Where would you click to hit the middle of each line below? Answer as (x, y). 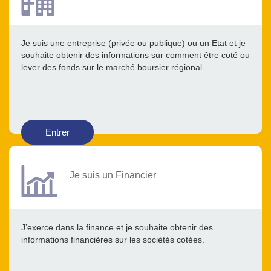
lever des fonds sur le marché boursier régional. (113, 67)
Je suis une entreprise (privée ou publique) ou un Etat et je (133, 43)
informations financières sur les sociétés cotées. (113, 240)
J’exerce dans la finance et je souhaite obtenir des (117, 228)
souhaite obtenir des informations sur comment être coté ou (135, 55)
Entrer (57, 132)
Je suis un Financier (113, 175)
